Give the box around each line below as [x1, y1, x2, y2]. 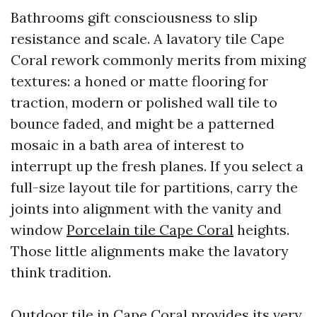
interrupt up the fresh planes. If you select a [11, 157, 304, 175]
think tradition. [11, 263, 111, 281]
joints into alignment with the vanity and [11, 200, 282, 217]
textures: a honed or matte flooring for [11, 72, 268, 90]
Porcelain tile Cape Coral [67, 221, 234, 238]
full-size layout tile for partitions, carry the [11, 178, 298, 196]
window [11, 221, 67, 238]
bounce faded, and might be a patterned [11, 115, 275, 132]
